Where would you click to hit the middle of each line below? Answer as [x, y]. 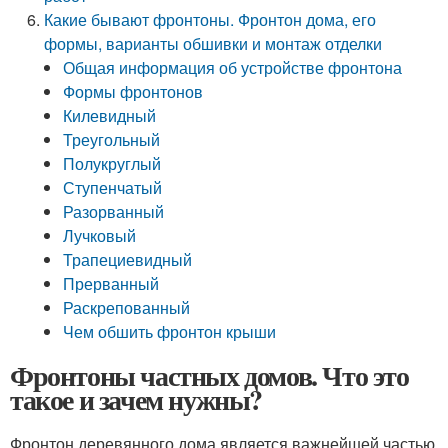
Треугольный [112, 139]
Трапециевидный [128, 259]
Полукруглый [112, 163]
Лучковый [100, 235]
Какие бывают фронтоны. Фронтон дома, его [210, 19]
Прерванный [111, 283]
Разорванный [114, 211]
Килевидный [110, 115]
